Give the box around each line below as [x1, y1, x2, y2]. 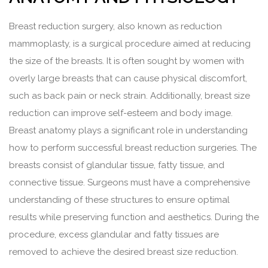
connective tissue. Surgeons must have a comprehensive [9, 177, 250, 188]
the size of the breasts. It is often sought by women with [9, 56, 244, 67]
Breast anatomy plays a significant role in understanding [9, 125, 248, 136]
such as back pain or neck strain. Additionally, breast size [9, 90, 250, 102]
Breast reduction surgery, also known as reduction [9, 21, 222, 32]
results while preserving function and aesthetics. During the [9, 212, 259, 223]
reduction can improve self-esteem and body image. [9, 108, 233, 119]
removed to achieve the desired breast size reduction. [9, 246, 238, 258]
